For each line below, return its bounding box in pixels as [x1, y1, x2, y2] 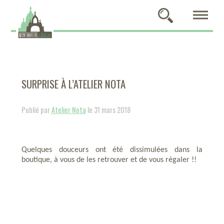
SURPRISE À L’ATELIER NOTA [21, 76, 125, 91]
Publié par [21, 104, 51, 115]
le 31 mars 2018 [85, 104, 130, 115]
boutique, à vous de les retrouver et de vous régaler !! [21, 156, 196, 164]
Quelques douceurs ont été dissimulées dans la [21, 146, 203, 154]
